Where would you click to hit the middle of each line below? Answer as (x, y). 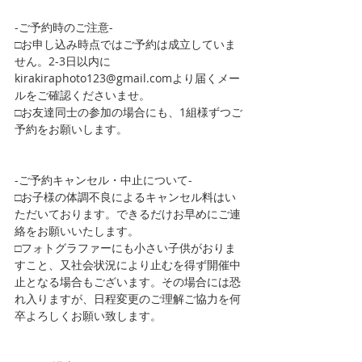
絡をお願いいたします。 (77, 231)
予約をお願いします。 (71, 129)
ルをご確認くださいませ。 (82, 95)
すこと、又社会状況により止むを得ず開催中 (128, 265)
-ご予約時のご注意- (64, 27)
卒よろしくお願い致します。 (88, 316)
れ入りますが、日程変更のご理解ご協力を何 (128, 299)
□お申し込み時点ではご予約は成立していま (125, 44)
